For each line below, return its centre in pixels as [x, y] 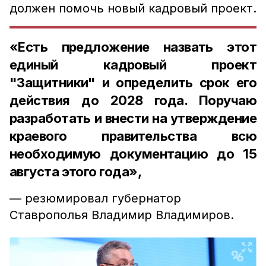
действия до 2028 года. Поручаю [133, 100]
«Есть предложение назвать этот [133, 47]
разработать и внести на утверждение [133, 118]
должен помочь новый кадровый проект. [133, 8]
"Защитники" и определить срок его [133, 83]
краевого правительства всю [133, 136]
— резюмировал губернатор [95, 198]
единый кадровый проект [133, 65]
